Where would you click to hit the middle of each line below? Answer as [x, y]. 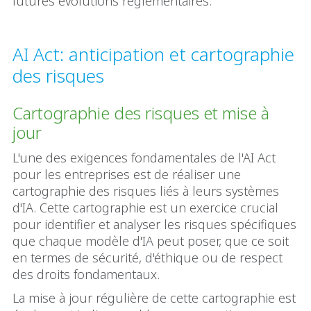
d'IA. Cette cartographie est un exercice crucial [145, 208]
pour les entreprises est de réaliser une [127, 175]
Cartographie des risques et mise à [141, 113]
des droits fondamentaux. [86, 275]
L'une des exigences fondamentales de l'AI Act [144, 158]
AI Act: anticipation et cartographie [153, 54]
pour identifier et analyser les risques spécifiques [154, 225]
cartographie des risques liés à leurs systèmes [146, 191]
